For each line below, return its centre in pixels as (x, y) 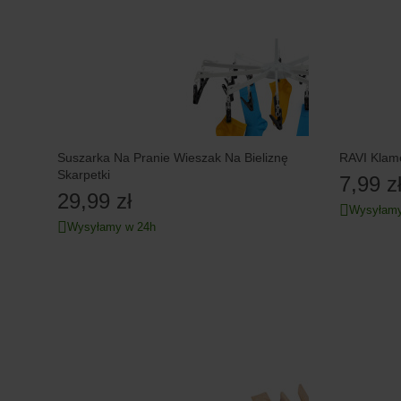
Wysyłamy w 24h (111, 226)
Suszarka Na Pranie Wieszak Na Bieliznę (173, 157)
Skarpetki (84, 174)
